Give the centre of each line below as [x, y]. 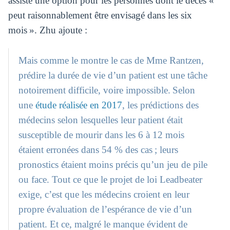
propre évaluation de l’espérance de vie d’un [106, 209]
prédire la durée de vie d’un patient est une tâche [113, 75]
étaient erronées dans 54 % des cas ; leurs [99, 150]
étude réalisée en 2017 [79, 105]
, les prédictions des [161, 105]
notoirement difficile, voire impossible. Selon [107, 90]
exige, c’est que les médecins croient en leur [104, 195]
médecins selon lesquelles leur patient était [101, 120]
